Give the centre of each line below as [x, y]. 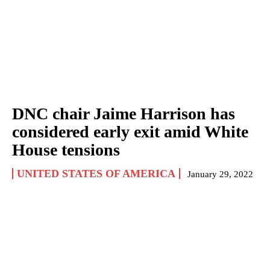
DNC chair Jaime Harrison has [124, 113]
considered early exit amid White [130, 131]
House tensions [66, 149]
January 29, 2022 [220, 174]
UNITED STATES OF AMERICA [96, 173]
